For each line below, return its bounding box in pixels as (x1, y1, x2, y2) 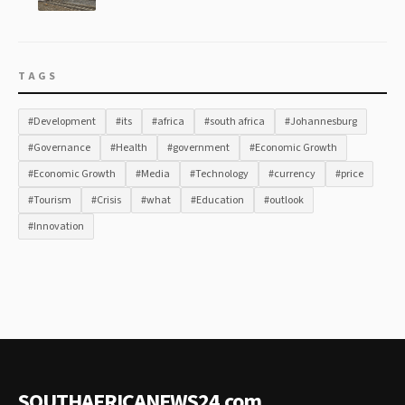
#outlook (264, 193, 304, 208)
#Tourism (28, 193, 71, 208)
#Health (110, 140, 147, 155)
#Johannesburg (285, 114, 357, 129)
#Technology (190, 166, 249, 182)
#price (335, 166, 363, 182)
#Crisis (91, 193, 121, 208)
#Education (191, 193, 244, 208)
